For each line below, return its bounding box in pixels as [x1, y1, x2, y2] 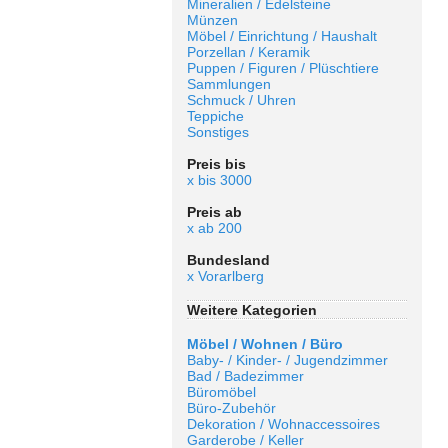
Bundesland [187, 252, 270, 268]
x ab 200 [187, 220, 242, 236]
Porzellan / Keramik [187, 44, 310, 60]
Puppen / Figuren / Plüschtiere [187, 60, 379, 76]
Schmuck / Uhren [187, 92, 296, 108]
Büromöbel [187, 384, 256, 400]
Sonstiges [187, 124, 249, 140]
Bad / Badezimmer [187, 368, 304, 384]
